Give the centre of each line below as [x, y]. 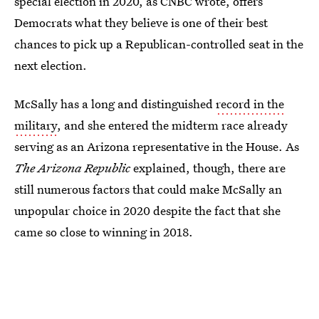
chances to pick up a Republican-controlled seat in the [159, 44]
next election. [51, 65]
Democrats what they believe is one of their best [141, 22]
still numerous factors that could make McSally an [148, 189]
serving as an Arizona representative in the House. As [157, 146]
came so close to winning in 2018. [104, 232]
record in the [250, 104]
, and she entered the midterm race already [172, 125]
